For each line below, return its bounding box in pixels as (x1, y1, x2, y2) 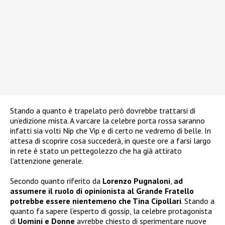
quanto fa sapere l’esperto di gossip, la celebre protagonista (10, 205, 212, 216)
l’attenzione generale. (10, 155, 83, 166)
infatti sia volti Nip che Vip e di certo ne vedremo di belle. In (10, 125, 211, 136)
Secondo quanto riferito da (10, 175, 102, 186)
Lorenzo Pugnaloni (102, 175, 170, 186)
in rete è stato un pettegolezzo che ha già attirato (10, 145, 182, 156)
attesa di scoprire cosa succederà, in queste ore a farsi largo (10, 135, 211, 146)
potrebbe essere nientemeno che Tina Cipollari (10, 195, 181, 206)
